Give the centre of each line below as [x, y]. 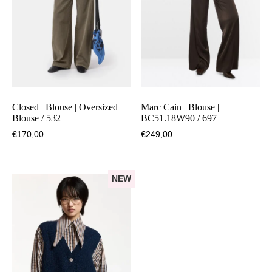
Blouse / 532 [36, 118]
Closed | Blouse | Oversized [65, 107]
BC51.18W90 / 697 [179, 118]
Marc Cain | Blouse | [180, 107]
